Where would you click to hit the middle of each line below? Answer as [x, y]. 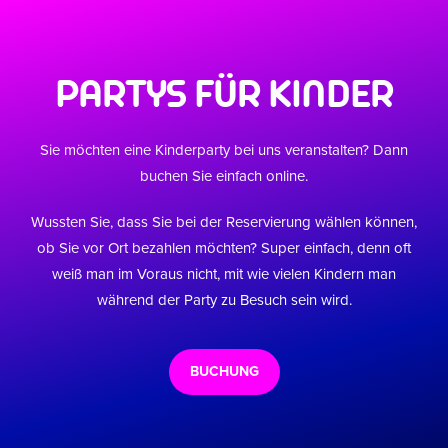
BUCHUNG [224, 371]
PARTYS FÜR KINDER [224, 94]
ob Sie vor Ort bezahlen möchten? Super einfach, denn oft [224, 248]
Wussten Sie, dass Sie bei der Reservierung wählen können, [224, 222]
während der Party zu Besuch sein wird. [224, 300]
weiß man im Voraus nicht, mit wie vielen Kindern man [224, 274]
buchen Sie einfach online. [224, 176]
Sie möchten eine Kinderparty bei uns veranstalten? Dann [224, 150]
